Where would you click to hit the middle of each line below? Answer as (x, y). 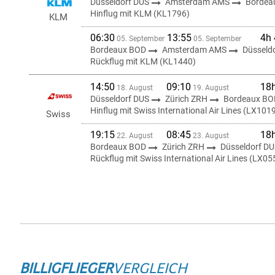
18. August (134, 88)
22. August (134, 136)
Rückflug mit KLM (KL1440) (143, 61)
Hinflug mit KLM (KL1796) (140, 14)
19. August (210, 88)
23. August (210, 136)
